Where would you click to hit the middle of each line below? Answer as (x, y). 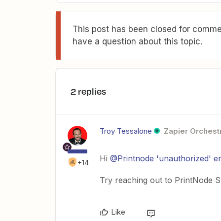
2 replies (88, 91)
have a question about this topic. (137, 41)
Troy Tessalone (126, 131)
